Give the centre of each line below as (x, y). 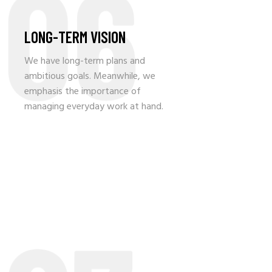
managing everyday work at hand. (94, 107)
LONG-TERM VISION (75, 37)
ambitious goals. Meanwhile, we (90, 77)
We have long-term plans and (85, 62)
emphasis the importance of (83, 92)
